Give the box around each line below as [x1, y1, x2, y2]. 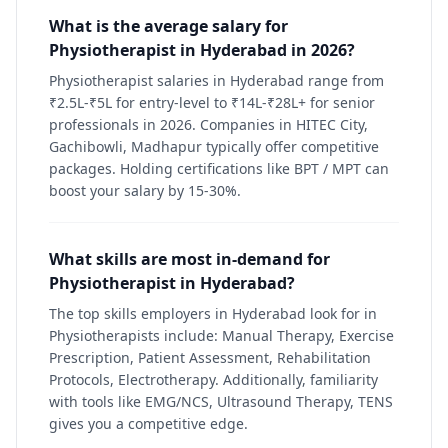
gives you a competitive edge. [49, 414, 248, 433]
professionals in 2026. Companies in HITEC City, [49, 115, 368, 134]
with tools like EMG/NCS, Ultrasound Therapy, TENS [49, 392, 393, 411]
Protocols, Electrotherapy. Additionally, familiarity [49, 370, 378, 389]
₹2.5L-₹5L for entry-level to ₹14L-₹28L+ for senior [49, 93, 375, 112]
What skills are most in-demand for [49, 248, 330, 270]
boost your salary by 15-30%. [49, 181, 241, 200]
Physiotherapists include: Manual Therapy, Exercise [49, 326, 394, 345]
